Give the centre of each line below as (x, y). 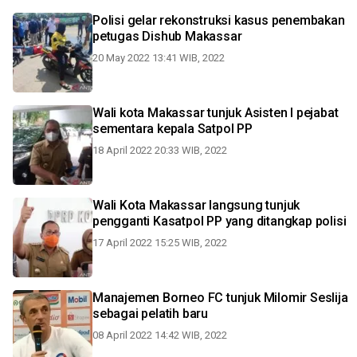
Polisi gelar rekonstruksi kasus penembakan (219, 20)
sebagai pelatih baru (150, 314)
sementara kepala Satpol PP (173, 129)
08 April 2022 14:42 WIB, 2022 (160, 335)
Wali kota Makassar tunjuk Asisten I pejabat (216, 113)
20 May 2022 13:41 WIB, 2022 (159, 58)
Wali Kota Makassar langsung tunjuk (151, 205)
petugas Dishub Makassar (167, 36)
